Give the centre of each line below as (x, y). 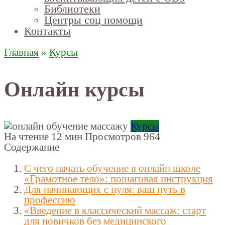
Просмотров (113, 137)
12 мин (66, 137)
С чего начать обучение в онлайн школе (112, 168)
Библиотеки (72, 9)
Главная (21, 52)
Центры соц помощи (93, 20)
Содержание (32, 147)
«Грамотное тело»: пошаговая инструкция (119, 179)
